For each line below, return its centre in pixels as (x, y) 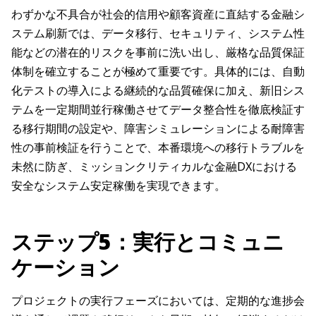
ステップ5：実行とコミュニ (148, 242)
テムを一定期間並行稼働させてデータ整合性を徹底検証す (158, 110)
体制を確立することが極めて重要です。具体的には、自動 (158, 72)
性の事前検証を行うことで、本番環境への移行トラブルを (158, 148)
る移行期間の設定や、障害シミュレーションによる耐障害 (158, 129)
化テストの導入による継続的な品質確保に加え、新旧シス (158, 91)
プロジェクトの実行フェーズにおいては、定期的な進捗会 (158, 301)
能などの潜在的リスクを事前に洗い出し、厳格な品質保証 (158, 53)
